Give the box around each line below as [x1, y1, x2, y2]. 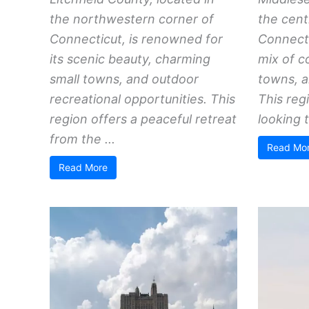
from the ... [50, 131, 115, 146]
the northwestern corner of [50, 11, 214, 26]
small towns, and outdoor [50, 71, 199, 86]
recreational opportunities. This [50, 91, 235, 106]
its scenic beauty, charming [50, 51, 210, 66]
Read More [59, 161, 108, 173]
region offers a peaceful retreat [50, 111, 237, 126]
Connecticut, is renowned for [50, 31, 223, 46]
